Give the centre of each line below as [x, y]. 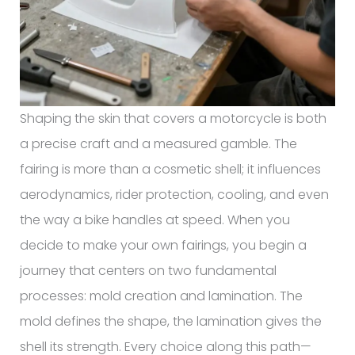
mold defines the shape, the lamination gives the [170, 321]
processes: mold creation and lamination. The [161, 296]
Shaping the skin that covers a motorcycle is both [173, 118]
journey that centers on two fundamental [148, 270]
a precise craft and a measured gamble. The [158, 143]
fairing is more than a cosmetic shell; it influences [170, 169]
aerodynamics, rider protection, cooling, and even [174, 194]
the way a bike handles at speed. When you [155, 219]
